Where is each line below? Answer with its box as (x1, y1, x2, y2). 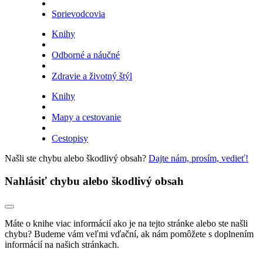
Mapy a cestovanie (52, 112, 121, 122)
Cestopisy (52, 133, 88, 143)
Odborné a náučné (52, 49, 120, 60)
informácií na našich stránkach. (5, 240, 119, 250)
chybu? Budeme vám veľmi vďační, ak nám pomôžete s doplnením (5, 229, 254, 240)
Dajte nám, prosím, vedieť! (149, 153, 248, 163)
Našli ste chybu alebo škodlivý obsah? (5, 153, 149, 163)
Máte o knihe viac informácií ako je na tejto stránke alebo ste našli (5, 218, 248, 229)
